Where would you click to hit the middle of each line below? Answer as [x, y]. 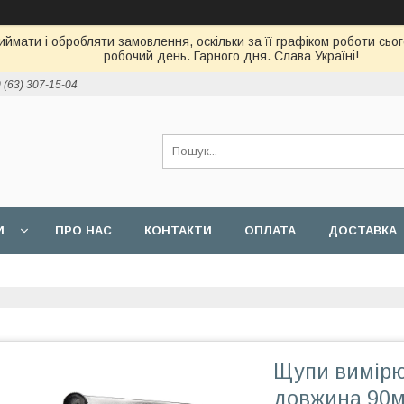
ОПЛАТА [270, 230]
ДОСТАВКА [363, 230]
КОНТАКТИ [178, 230]
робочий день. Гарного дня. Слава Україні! [231, 56]
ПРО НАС [83, 230]
